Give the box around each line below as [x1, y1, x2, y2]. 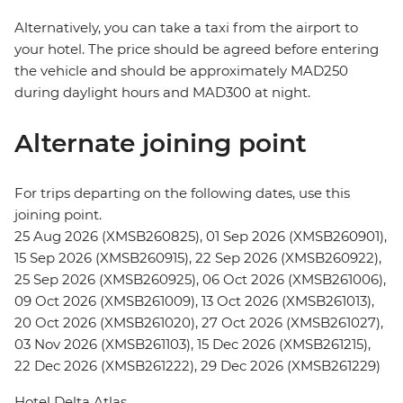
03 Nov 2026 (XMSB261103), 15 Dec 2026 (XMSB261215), [14, 336, 371, 354]
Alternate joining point [14, 128, 307, 159]
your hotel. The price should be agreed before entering [14, 40, 379, 58]
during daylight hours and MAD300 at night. [14, 84, 310, 102]
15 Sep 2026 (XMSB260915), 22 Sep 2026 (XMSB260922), [14, 249, 381, 267]
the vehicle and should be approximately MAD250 [14, 62, 348, 80]
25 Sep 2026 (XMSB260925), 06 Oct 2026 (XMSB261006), [14, 271, 386, 289]
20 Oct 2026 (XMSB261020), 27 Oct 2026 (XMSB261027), [14, 314, 383, 332]
